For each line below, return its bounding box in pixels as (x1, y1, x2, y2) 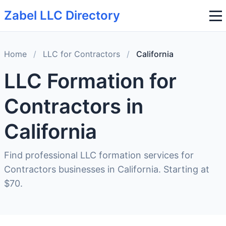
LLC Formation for (4, 69, 177, 93)
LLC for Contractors (43, 49, 120, 59)
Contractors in (4, 94, 143, 119)
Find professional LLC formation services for (4, 150, 194, 160)
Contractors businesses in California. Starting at (4, 164, 209, 175)
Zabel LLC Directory (4, 8, 120, 23)
